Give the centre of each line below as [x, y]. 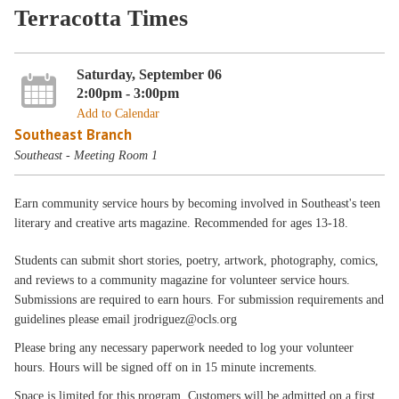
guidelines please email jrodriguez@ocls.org [126, 319]
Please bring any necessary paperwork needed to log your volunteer [184, 348]
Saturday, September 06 [149, 74]
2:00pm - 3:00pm [127, 93]
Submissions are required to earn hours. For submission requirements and [199, 300]
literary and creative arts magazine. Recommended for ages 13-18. [182, 223]
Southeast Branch [73, 134]
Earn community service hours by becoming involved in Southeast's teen [198, 204]
